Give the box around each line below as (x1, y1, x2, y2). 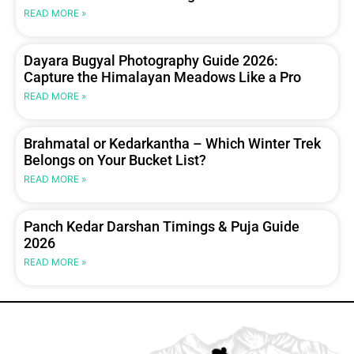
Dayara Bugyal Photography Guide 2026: (24, 52, 278, 70)
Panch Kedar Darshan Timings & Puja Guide (24, 218, 299, 235)
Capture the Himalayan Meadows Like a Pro (24, 69, 301, 86)
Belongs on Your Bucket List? (24, 152, 206, 169)
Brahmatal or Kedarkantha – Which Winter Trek (24, 135, 321, 153)
